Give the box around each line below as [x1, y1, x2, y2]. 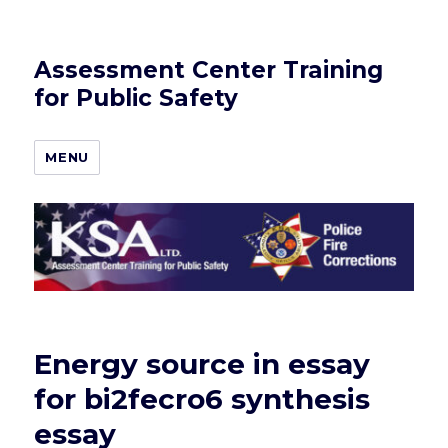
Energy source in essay [34, 347, 371, 382]
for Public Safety [34, 84, 239, 112]
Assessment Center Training [34, 56, 384, 84]
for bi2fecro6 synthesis [34, 382, 371, 417]
